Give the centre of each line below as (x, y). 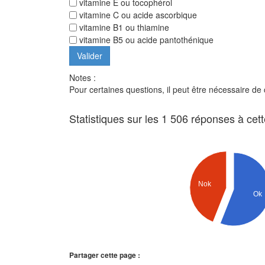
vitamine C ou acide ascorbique (137, 15)
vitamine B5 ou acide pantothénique (145, 40)
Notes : (83, 78)
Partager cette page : (105, 255)
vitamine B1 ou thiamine (123, 28)
